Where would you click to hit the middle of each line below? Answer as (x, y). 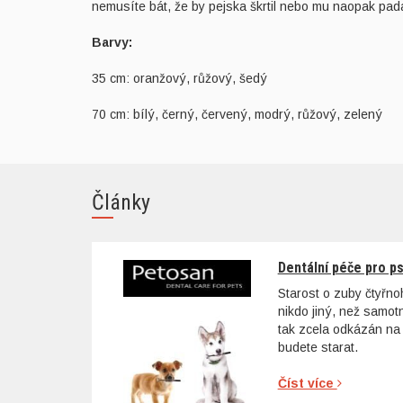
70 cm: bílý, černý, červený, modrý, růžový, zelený (237, 114)
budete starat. (318, 348)
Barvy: (112, 42)
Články (121, 202)
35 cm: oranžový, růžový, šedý (179, 78)
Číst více (307, 384)
